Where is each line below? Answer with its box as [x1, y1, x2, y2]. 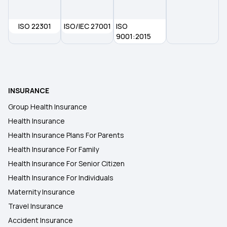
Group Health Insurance [8, 102, 87, 111]
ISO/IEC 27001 [63, 21, 111, 31]
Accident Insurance [8, 215, 73, 225]
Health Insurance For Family [8, 144, 99, 154]
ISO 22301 [18, 21, 51, 31]
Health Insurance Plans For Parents [8, 130, 124, 140]
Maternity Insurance [8, 187, 75, 197]
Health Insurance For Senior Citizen [8, 159, 125, 168]
